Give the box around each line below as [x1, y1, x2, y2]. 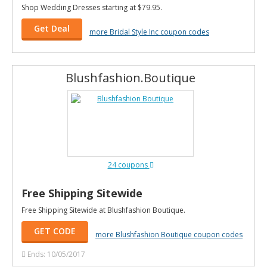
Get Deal [34, 23, 70, 34]
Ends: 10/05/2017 [27, 249, 85, 259]
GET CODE [34, 225, 76, 237]
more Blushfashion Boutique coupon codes [95, 229, 243, 240]
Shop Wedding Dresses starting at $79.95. [21, 2, 162, 13]
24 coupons [107, 160, 150, 170]
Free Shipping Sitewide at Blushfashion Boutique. [21, 205, 185, 215]
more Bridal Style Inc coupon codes [89, 26, 209, 37]
